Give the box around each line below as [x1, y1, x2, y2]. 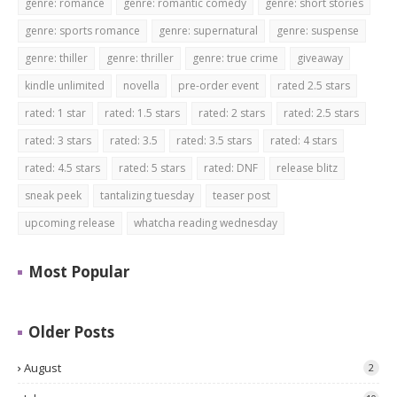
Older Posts [28, 322, 114, 342]
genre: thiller [25, 51, 88, 66]
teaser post [213, 188, 270, 203]
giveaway [297, 51, 343, 66]
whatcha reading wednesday [134, 215, 277, 230]
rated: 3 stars [25, 133, 91, 148]
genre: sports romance [25, 23, 140, 38]
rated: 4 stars [270, 133, 337, 148]
